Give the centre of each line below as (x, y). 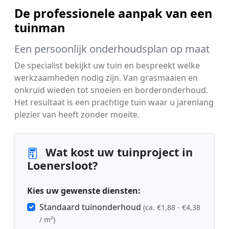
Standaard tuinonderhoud (91, 207)
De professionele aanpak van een (113, 13)
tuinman (40, 27)
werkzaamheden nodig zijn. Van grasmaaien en (106, 77)
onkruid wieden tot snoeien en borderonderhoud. (111, 90)
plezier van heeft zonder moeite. (77, 114)
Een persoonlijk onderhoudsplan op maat (112, 49)
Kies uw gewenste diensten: (84, 190)
